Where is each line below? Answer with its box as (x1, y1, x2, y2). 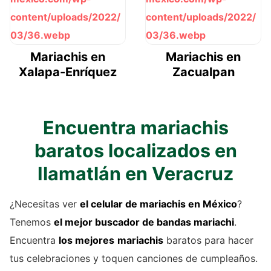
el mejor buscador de (54, 215, 157, 228)
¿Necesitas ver (10, 197, 80, 210)
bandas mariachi (157, 215, 234, 228)
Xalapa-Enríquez (19, 64, 117, 79)
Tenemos (10, 215, 54, 228)
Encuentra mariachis (42, 116, 229, 139)
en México (186, 197, 237, 210)
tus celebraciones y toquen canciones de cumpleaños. (10, 252, 258, 264)
